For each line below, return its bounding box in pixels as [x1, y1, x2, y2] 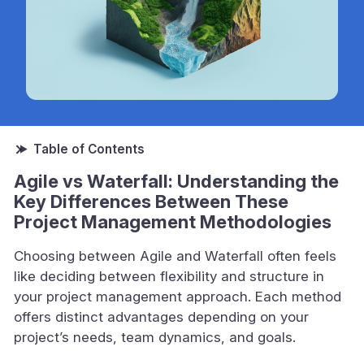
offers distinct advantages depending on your [14, 308, 309, 325]
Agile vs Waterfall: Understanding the [14, 170, 339, 192]
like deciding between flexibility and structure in [14, 267, 324, 284]
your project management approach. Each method [14, 288, 341, 305]
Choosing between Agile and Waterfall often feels [14, 247, 336, 264]
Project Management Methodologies [14, 210, 331, 232]
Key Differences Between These [14, 190, 288, 212]
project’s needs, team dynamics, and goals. [14, 328, 296, 345]
